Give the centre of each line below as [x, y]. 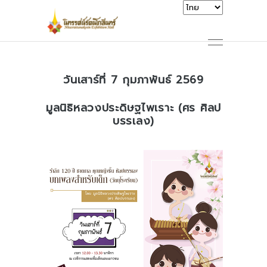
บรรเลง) [133, 121]
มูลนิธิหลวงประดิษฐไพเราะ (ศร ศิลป [133, 108]
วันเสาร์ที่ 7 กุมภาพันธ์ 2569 [133, 80]
